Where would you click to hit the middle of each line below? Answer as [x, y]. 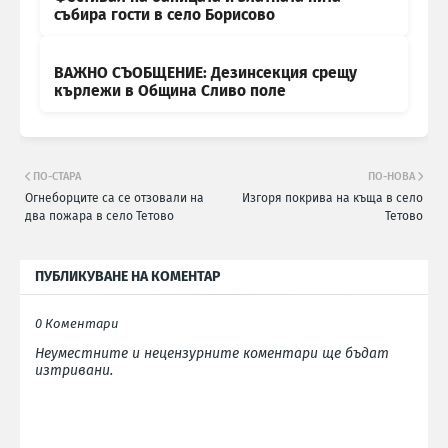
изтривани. [74, 371]
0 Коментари [76, 324]
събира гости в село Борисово [164, 15]
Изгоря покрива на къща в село [332, 198]
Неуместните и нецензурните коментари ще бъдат [212, 354]
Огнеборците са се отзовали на [114, 198]
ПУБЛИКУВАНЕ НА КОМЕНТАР [127, 277]
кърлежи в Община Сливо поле [170, 91]
